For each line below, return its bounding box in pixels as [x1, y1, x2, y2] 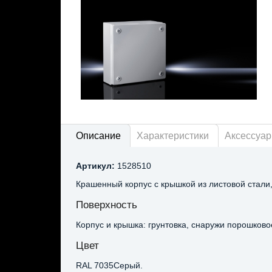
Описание [75, 131, 121, 141]
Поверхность [75, 198, 137, 211]
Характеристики [136, 131, 209, 141]
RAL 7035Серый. [75, 260, 143, 270]
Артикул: [75, 160, 115, 171]
